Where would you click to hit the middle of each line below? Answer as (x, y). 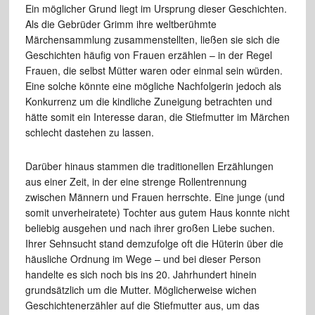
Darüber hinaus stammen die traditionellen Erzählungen (149, 166)
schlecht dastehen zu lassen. (89, 133)
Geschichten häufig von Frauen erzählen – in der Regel (148, 55)
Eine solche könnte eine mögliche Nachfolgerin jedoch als (153, 86)
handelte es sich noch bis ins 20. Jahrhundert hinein (141, 275)
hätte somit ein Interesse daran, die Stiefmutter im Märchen (157, 117)
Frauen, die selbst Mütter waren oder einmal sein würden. (154, 71)
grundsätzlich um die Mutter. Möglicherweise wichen (141, 290)
